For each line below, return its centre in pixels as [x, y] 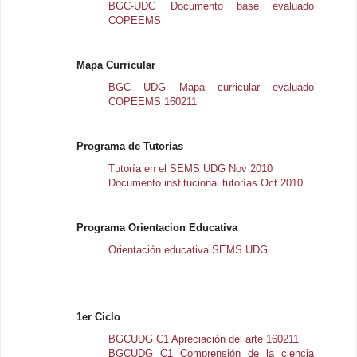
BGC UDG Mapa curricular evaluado [212, 87]
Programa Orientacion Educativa [157, 228]
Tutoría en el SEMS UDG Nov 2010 [191, 169]
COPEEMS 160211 [153, 102]
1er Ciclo [99, 317]
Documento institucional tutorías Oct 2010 [206, 183]
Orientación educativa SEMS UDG [188, 250]
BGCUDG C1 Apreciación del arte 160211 [204, 339]
